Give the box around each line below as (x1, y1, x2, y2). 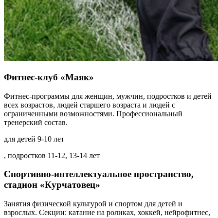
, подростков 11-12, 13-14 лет (4, 151, 100, 160)
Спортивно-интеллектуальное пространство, (4, 169, 194, 180)
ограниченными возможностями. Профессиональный (4, 109, 182, 118)
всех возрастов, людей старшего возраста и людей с (4, 100, 175, 109)
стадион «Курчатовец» (4, 180, 100, 190)
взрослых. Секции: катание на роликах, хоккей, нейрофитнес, (4, 208, 210, 217)
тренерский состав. (4, 118, 68, 127)
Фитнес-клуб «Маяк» (4, 72, 94, 82)
